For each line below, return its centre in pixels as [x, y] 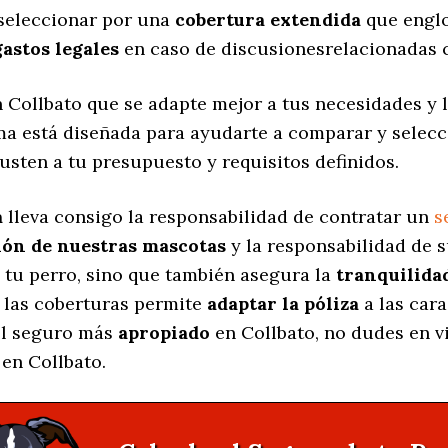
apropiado [164, 333]
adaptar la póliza [283, 304]
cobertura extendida [268, 20]
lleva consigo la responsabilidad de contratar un [218, 217]
